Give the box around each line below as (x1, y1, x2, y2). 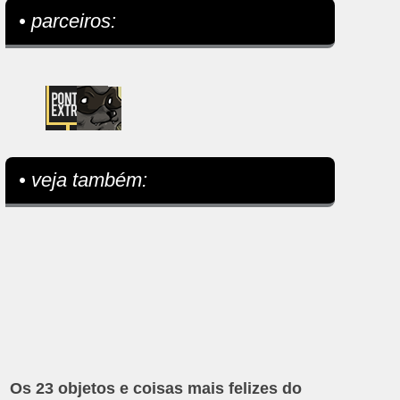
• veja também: (19, 169, 148, 192)
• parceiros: (19, 10, 117, 33)
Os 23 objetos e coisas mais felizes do (10, 379, 303, 398)
